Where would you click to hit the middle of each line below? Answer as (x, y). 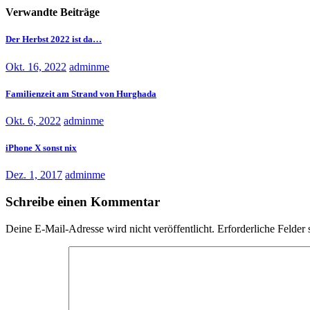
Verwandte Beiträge (53, 12)
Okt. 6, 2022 (33, 120)
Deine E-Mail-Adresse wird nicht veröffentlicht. (110, 228)
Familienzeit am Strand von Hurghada (81, 93)
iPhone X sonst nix (41, 148)
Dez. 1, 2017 (34, 175)
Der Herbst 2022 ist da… (54, 39)
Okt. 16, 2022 (36, 66)
